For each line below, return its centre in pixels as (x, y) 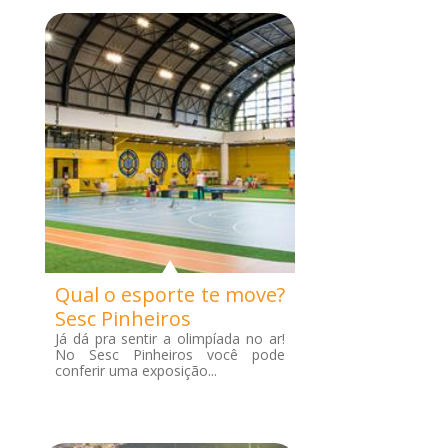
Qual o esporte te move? (169, 294)
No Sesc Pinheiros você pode (169, 354)
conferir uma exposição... (135, 370)
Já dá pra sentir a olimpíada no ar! (169, 338)
